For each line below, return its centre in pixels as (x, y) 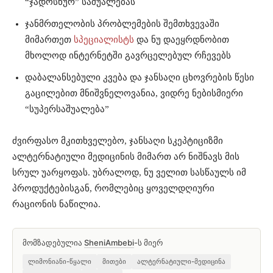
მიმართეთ (49, 40)
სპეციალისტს (104, 40)
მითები (114, 262)
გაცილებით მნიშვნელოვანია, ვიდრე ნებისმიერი (134, 94)
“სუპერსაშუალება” (67, 109)
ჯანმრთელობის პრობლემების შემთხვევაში (122, 24)
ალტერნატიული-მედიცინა (181, 262)
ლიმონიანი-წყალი (60, 262)
